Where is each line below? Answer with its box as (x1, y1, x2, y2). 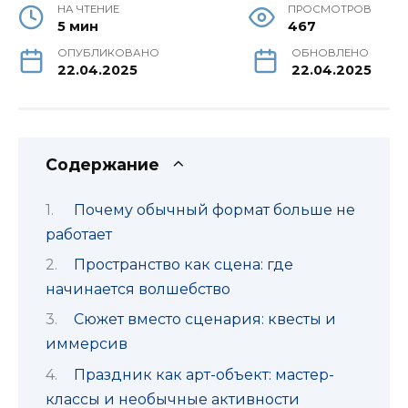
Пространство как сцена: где (73, 256, 293, 273)
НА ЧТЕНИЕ (57, 3, 120, 16)
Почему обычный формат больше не (73, 200, 355, 219)
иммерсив (46, 335, 127, 353)
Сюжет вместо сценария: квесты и (73, 311, 336, 329)
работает (46, 225, 112, 243)
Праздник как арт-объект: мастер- (73, 365, 334, 383)
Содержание (46, 155, 159, 175)
